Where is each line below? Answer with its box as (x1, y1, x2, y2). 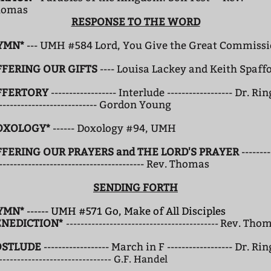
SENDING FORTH (93, 181, 178, 194)
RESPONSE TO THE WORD (71, 16, 200, 28)
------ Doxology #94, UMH (50, 122, 176, 135)
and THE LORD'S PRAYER (116, 146, 241, 158)
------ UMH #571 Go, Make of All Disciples (27, 205, 226, 218)
